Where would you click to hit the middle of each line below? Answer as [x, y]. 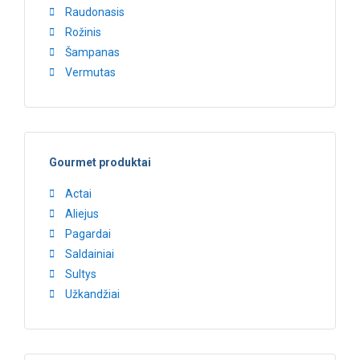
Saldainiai [90, 254]
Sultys [81, 274]
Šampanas [92, 52]
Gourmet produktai [100, 162]
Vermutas [90, 72]
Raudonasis [95, 12]
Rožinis [83, 32]
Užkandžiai [92, 294]
